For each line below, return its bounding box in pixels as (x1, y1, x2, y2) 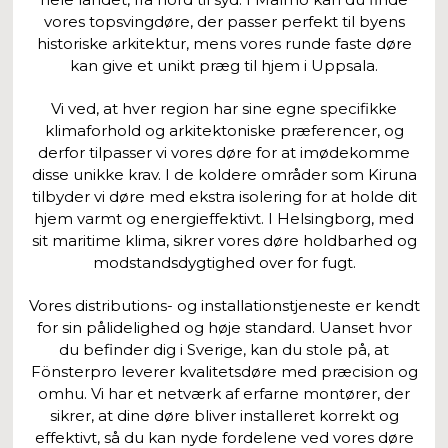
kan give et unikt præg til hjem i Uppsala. (70, 55, 378, 75)
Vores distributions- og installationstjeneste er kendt (28, 295, 420, 315)
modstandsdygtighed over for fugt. (92, 252, 356, 272)
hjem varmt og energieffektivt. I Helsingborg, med (34, 208, 414, 228)
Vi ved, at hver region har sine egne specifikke (51, 98, 397, 118)
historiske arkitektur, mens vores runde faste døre (36, 33, 412, 53)
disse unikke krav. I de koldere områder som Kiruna (31, 164, 417, 184)
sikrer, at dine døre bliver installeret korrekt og (49, 405, 399, 425)
